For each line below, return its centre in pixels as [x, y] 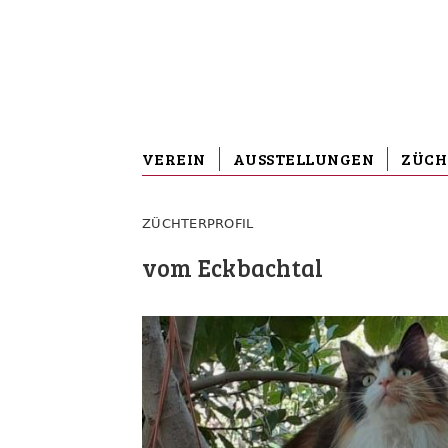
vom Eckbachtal [233, 267]
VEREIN [174, 158]
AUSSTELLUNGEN [303, 158]
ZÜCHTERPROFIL [198, 224]
